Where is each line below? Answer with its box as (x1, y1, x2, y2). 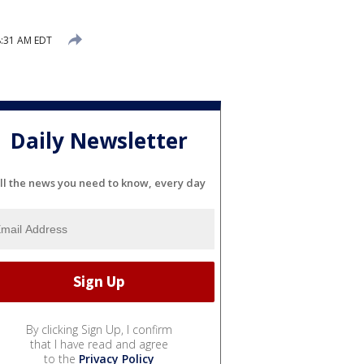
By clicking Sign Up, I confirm (26, 321, 172, 337)
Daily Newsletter (11, 126, 188, 156)
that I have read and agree (30, 336, 168, 352)
